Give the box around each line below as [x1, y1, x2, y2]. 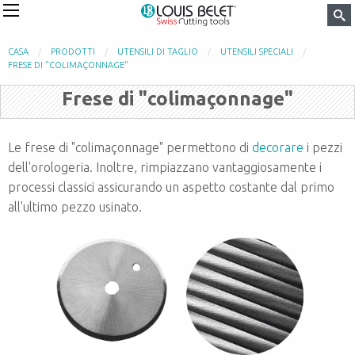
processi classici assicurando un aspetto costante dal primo [8, 180, 334, 194]
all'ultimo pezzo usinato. [8, 200, 142, 214]
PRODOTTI [51, 47, 95, 56]
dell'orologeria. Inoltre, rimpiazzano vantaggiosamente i [8, 160, 322, 174]
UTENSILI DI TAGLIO [117, 47, 198, 56]
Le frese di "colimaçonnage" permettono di [8, 140, 252, 155]
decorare [252, 140, 303, 155]
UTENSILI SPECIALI [220, 47, 293, 56]
